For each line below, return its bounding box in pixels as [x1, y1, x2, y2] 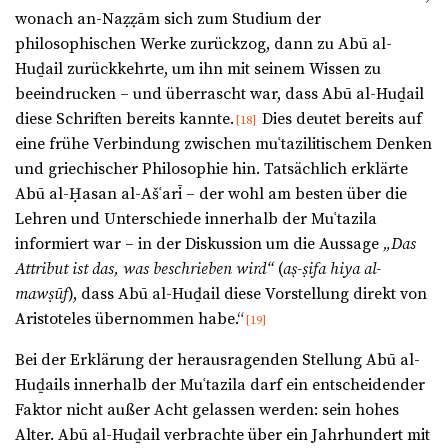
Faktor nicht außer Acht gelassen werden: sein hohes [15, 400, 399, 421]
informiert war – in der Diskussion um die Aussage [15, 234, 383, 255]
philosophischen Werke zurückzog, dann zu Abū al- [15, 34, 392, 55]
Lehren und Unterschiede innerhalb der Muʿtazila [15, 209, 377, 230]
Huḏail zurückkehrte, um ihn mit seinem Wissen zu [15, 59, 381, 80]
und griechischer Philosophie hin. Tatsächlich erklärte [15, 159, 408, 180]
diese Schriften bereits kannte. [15, 109, 234, 130]
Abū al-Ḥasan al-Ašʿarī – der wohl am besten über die [15, 184, 407, 205]
